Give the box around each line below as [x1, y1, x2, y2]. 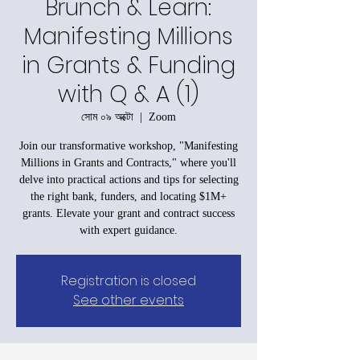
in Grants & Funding [22, 49, 235, 81]
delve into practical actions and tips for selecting [18, 173, 239, 186]
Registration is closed [61, 271, 196, 290]
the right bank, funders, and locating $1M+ [31, 190, 227, 202]
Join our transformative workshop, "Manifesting [19, 139, 238, 152]
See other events [73, 290, 184, 309]
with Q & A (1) [58, 78, 199, 110]
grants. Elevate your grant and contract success [22, 207, 235, 219]
